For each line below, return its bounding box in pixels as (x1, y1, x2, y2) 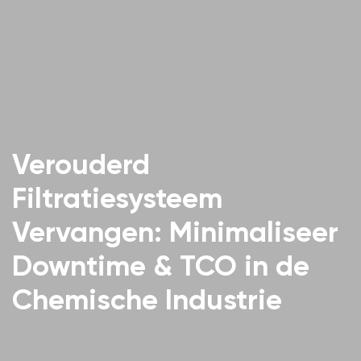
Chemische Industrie (12, 281, 282, 317)
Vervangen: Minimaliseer (12, 214, 338, 249)
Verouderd (12, 146, 150, 181)
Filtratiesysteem (12, 180, 222, 215)
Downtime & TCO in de (12, 247, 309, 283)
